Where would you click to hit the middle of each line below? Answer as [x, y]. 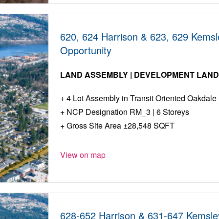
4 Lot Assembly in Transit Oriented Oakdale [141, 98]
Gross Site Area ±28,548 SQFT [120, 126]
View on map [83, 155]
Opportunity [86, 50]
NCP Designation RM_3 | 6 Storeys [127, 112]
